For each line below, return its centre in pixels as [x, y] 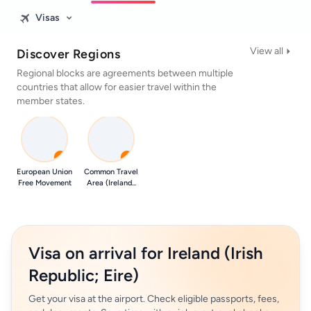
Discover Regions [69, 54]
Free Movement [44, 183]
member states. [51, 101]
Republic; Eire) [84, 275]
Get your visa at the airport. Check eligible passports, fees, [154, 299]
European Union [44, 172]
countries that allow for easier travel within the [117, 87]
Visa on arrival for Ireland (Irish [146, 253]
